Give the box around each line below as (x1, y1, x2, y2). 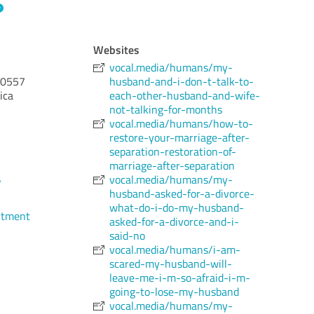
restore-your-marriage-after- (109, 130, 250, 145)
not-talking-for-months (109, 102, 223, 117)
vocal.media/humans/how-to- (109, 116, 254, 131)
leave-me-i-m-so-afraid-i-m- (109, 270, 251, 285)
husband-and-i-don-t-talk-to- (109, 74, 254, 89)
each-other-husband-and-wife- (109, 88, 261, 103)
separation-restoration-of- (109, 144, 237, 159)
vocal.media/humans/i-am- (109, 242, 241, 257)
